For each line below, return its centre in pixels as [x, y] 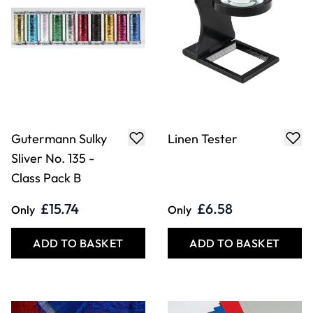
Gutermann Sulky [59, 139]
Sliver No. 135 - [53, 159]
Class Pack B [46, 178]
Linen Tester [203, 139]
